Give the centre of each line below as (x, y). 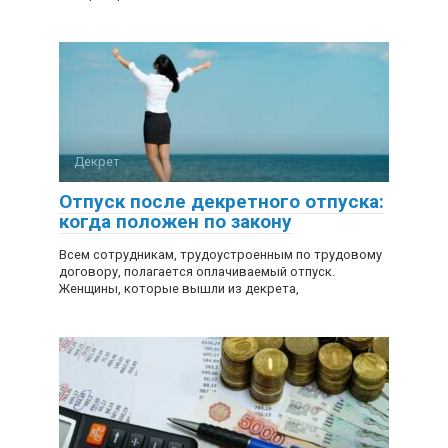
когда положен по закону (175, 221)
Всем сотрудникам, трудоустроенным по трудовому (220, 254)
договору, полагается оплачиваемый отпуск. (197, 271)
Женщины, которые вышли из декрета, (179, 288)
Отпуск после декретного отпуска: (221, 201)
